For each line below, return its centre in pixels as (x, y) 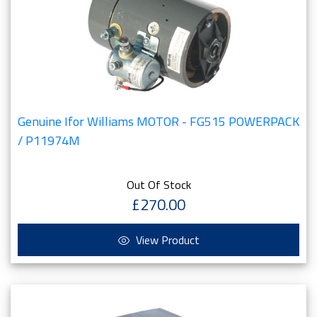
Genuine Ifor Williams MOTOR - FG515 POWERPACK (158, 121)
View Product (166, 240)
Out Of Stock (158, 185)
